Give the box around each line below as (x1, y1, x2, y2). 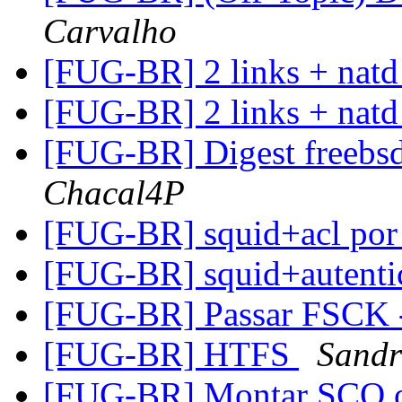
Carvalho (43, 12, 177, 51)
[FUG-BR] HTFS (43, 335, 299, 374)
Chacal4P (43, 173, 185, 213)
